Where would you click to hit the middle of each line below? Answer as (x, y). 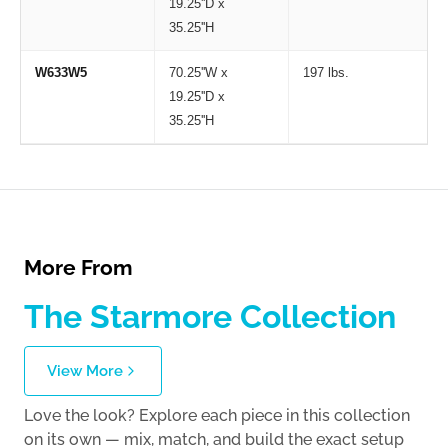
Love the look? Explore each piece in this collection (217, 415)
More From (78, 267)
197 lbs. (325, 72)
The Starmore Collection (210, 316)
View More (85, 370)
